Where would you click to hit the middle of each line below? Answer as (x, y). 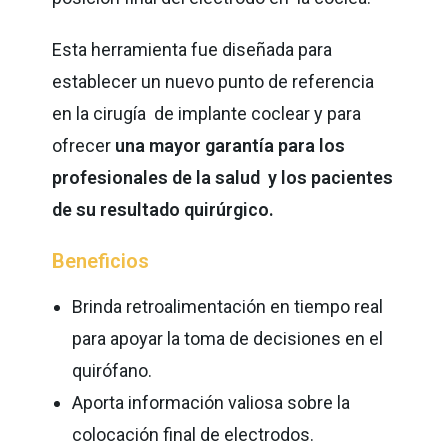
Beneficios (101, 260)
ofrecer (84, 145)
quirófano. (114, 370)
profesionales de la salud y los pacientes (223, 177)
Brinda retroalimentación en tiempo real (228, 306)
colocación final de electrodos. (193, 434)
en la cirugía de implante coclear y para (207, 113)
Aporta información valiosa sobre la (211, 402)
